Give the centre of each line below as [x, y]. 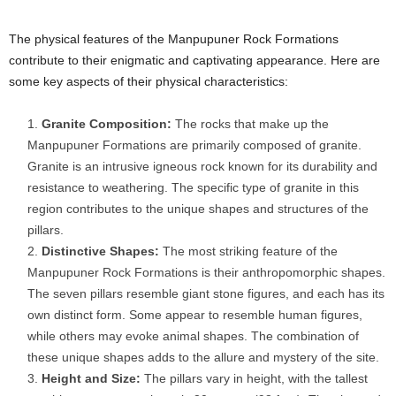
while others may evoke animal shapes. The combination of [193, 336]
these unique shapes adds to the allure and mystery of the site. [203, 358]
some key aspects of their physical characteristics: [148, 82]
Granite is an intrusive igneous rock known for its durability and [202, 167]
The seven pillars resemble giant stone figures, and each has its [206, 294]
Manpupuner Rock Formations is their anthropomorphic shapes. [206, 273]
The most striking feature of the [248, 251]
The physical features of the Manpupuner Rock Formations [174, 39]
